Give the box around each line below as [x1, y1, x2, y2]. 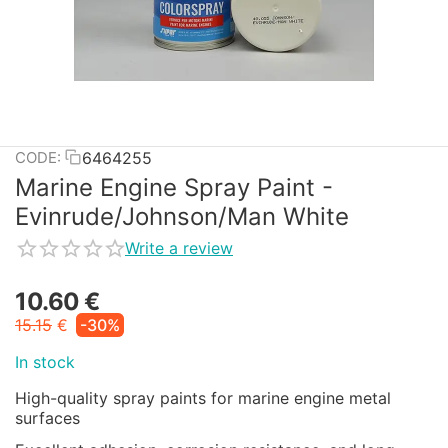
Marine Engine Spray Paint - [15, 173, 333, 203]
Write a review [125, 238, 233, 259]
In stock [15, 351, 75, 372]
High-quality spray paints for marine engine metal [15, 387, 391, 408]
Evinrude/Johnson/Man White [15, 202, 349, 232]
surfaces [15, 407, 80, 428]
